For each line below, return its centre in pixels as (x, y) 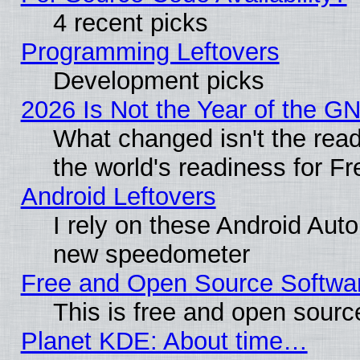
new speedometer (151, 254)
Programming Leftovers (150, 51)
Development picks (158, 80)
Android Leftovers (118, 196)
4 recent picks (130, 22)
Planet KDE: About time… (164, 341)
